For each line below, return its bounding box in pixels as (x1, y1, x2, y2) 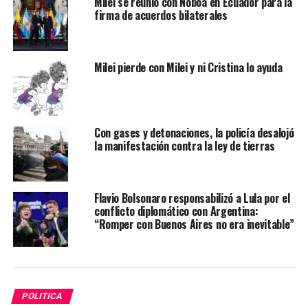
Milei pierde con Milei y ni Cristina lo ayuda (93, 58, 283, 76)
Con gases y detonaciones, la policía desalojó (93, 124, 294, 141)
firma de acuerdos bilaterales (93, 6, 228, 23)
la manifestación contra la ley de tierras (93, 137, 275, 154)
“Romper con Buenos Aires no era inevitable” (93, 215, 295, 232)
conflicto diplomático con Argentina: (93, 202, 258, 219)
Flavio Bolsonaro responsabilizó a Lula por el (93, 189, 290, 206)
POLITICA (20, 290, 64, 301)
